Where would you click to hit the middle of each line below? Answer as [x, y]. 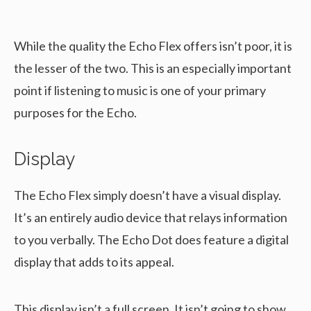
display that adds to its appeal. [94, 262]
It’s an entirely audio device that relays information [151, 218]
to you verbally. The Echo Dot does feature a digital [151, 240]
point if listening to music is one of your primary [140, 91]
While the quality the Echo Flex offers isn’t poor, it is [153, 46]
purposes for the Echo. [75, 113]
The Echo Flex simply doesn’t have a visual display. [148, 195]
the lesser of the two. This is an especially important [153, 68]
